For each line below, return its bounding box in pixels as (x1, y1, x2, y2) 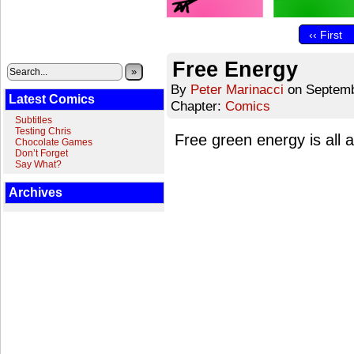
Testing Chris (15, 126, 71, 137)
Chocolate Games (15, 137, 92, 148)
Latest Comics (9, 92, 95, 106)
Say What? (15, 159, 62, 170)
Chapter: (171, 98, 225, 114)
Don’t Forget (15, 148, 68, 159)
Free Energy (172, 57, 298, 81)
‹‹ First (309, 28, 343, 42)
